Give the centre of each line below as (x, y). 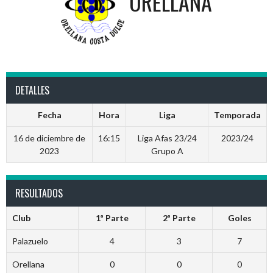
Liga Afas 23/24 (167, 138)
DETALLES (32, 90)
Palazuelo (30, 241)
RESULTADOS (39, 193)
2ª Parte (179, 218)
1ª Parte (112, 218)
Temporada (237, 115)
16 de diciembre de (49, 138)
